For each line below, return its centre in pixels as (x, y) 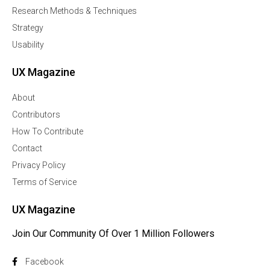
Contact (27, 148)
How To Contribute (48, 131)
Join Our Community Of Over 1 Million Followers (113, 234)
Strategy (28, 28)
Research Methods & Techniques (74, 11)
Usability (28, 45)
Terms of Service (44, 182)
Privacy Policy (39, 165)
